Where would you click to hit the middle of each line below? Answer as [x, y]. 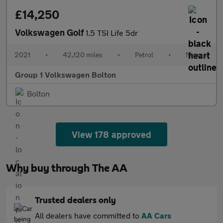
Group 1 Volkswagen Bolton [65, 75]
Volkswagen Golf [50, 33]
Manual [197, 55]
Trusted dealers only [75, 201]
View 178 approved [111, 135]
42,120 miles [83, 55]
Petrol [144, 55]
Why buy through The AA [67, 168]
